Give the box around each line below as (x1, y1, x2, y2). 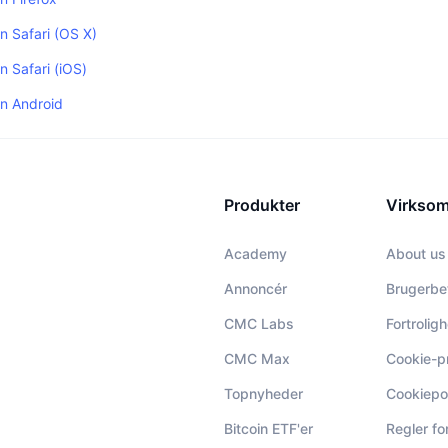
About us (386, 245, 446, 262)
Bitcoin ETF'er (224, 420, 313, 437)
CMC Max (224, 350, 290, 367)
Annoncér (224, 280, 287, 297)
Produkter (224, 195, 300, 215)
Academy (224, 245, 287, 262)
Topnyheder (224, 385, 303, 402)
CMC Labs (224, 315, 294, 332)
